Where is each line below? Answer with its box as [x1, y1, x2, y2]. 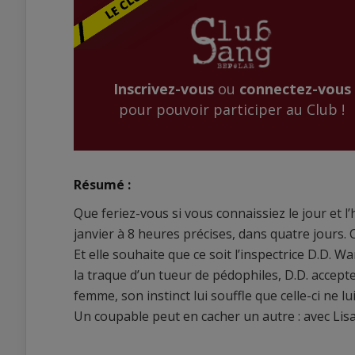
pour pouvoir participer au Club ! [119, 99, 345, 119]
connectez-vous [239, 78, 351, 98]
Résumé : [74, 176, 131, 194]
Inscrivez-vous [113, 78, 214, 98]
